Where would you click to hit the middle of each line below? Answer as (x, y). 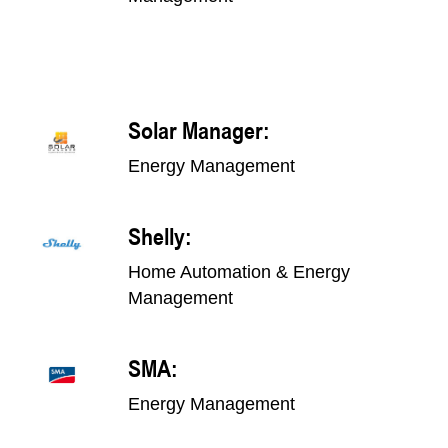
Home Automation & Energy (239, 272)
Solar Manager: (199, 129)
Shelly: (160, 235)
